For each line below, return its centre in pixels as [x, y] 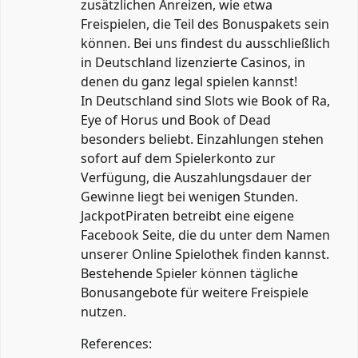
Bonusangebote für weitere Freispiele [195, 292]
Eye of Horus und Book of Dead [176, 119]
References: [116, 343]
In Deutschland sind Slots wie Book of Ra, [205, 100]
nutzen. [103, 311]
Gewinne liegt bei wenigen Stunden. [189, 196]
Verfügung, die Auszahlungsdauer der [196, 177]
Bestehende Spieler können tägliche [189, 273]
